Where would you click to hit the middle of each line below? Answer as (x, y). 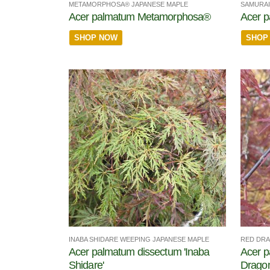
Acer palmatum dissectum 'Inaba (139, 252)
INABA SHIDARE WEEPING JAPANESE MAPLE (139, 240)
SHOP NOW (96, 37)
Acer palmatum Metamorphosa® (140, 17)
